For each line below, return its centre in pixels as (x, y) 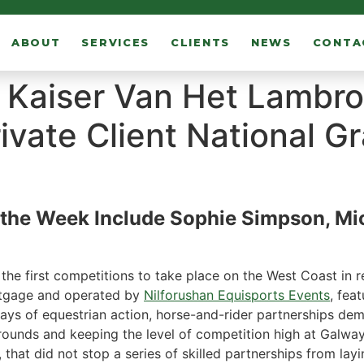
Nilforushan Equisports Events (237, 295)
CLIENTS (200, 42)
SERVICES (116, 42)
